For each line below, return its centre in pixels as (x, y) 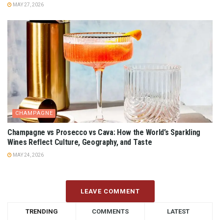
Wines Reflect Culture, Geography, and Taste (80, 142)
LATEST (179, 212)
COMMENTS (110, 212)
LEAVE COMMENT (110, 192)
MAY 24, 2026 (28, 155)
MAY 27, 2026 (28, 5)
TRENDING (42, 212)
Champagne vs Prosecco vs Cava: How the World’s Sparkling (104, 133)
